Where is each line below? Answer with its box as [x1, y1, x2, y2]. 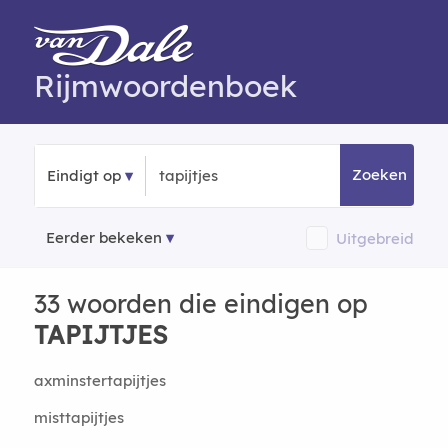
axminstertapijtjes [33, 371, 166, 390]
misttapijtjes [33, 408, 124, 427]
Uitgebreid [336, 228, 415, 248]
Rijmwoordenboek [33, 67, 297, 105]
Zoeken [352, 165, 408, 184]
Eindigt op [46, 166, 121, 185]
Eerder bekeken [45, 228, 162, 247]
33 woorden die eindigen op [33, 288, 368, 319]
